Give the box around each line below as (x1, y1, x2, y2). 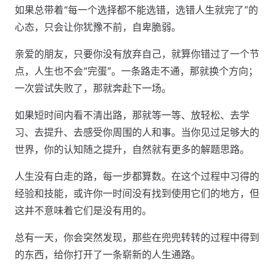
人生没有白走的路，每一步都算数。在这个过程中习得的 (15, 170, 259, 182)
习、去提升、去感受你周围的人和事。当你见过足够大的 (15, 126, 259, 138)
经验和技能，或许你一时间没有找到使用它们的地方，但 (15, 187, 259, 199)
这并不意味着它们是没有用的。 (15, 204, 152, 217)
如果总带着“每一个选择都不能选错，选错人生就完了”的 (15, 4, 258, 16)
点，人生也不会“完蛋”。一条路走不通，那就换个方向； (15, 65, 258, 77)
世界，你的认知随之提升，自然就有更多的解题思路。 (15, 143, 250, 155)
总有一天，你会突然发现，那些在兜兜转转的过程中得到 (15, 231, 259, 243)
